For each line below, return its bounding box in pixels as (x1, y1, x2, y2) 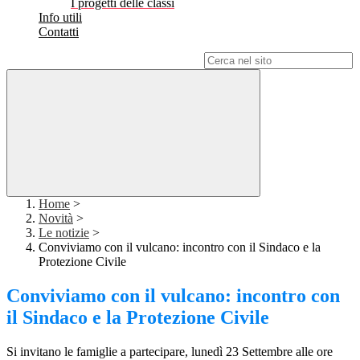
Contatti (39, 25, 79, 39)
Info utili (39, 10, 82, 25)
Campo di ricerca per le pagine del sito (6, 53, 201, 67)
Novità (39, 211, 73, 226)
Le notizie (39, 226, 89, 240)
